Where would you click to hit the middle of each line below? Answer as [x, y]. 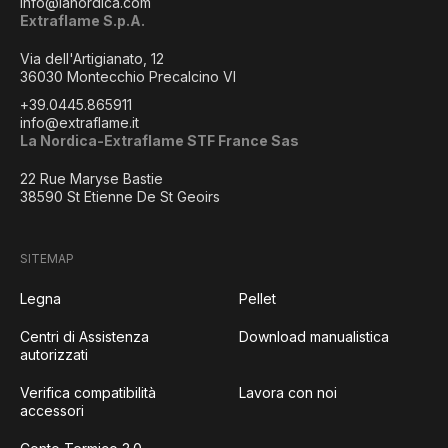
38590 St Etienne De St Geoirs [120, 196]
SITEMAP [47, 258]
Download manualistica [314, 336]
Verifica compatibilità [88, 392]
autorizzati [54, 354]
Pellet [257, 298]
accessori [52, 410]
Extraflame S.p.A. [82, 20]
